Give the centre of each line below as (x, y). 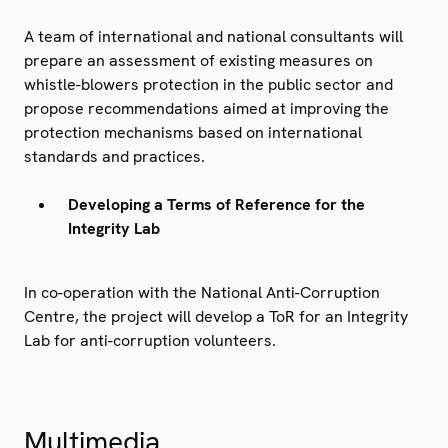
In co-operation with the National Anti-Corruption (202, 293)
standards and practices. (114, 156)
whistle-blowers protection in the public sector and (208, 84)
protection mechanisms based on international (193, 132)
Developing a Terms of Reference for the (216, 204)
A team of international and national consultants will (213, 36)
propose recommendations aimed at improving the (206, 108)
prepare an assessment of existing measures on (198, 60)
